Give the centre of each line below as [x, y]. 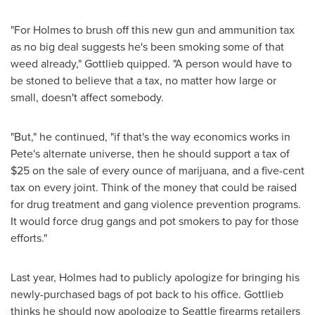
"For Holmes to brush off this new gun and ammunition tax [153, 30]
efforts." [29, 238]
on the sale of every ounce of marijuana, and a [146, 171]
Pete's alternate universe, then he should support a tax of [150, 154]
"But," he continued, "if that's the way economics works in [150, 137]
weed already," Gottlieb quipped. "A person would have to [151, 64]
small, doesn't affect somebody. [87, 97]
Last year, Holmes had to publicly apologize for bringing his [155, 277]
